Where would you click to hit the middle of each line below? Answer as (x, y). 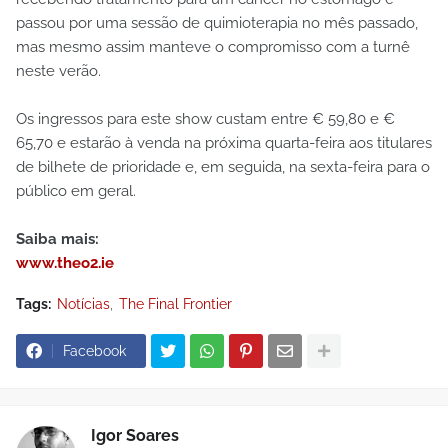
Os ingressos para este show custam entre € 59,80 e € (205, 119)
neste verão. (58, 71)
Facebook (94, 351)
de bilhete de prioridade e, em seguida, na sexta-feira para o (223, 167)
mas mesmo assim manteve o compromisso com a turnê (213, 47)
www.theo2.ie (65, 263)
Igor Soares (135, 435)
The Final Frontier (175, 304)
